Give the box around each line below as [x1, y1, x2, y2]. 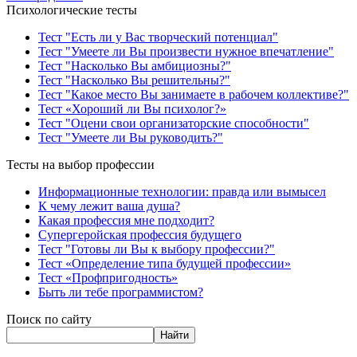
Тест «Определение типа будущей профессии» [38, 256, 291, 270]
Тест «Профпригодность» [38, 270, 178, 284]
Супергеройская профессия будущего [38, 227, 241, 241]
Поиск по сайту [6, 312, 92, 326]
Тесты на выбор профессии [6, 157, 155, 171]
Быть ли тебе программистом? [38, 284, 203, 299]
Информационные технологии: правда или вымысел [38, 184, 326, 198]
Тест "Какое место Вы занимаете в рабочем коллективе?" [38, 87, 349, 101]
